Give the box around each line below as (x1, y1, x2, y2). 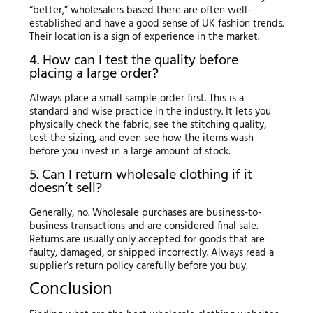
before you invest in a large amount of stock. (29, 143, 230, 160)
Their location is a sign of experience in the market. (29, 28, 259, 45)
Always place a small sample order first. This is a (29, 89, 244, 107)
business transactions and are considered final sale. (29, 217, 258, 235)
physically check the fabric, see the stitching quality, (29, 116, 266, 133)
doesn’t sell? (29, 177, 102, 200)
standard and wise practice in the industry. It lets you (29, 103, 271, 120)
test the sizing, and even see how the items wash (29, 129, 254, 147)
